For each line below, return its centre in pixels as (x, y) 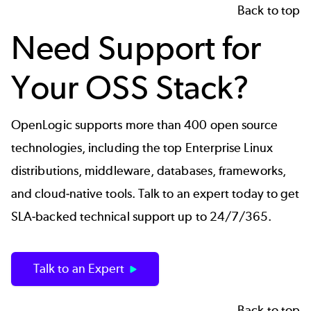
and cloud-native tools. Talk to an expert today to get (155, 193)
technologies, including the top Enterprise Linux (142, 148)
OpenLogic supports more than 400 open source (145, 125)
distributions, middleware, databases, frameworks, (149, 170)
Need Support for (136, 48)
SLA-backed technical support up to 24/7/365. (142, 216)
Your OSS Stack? (131, 87)
